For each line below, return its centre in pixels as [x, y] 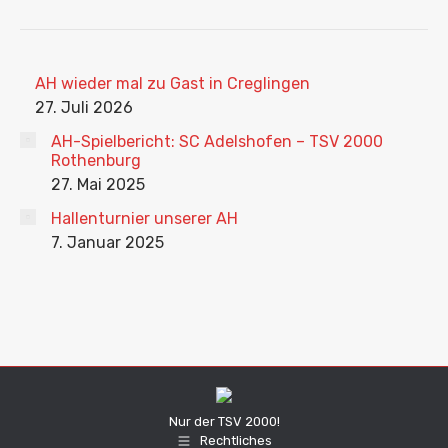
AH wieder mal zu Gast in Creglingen [172, 83]
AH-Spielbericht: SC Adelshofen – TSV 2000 [217, 141]
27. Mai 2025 [98, 184]
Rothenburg [96, 160]
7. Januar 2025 [107, 242]
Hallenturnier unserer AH [144, 218]
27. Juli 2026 [84, 107]
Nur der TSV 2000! [224, 421]
